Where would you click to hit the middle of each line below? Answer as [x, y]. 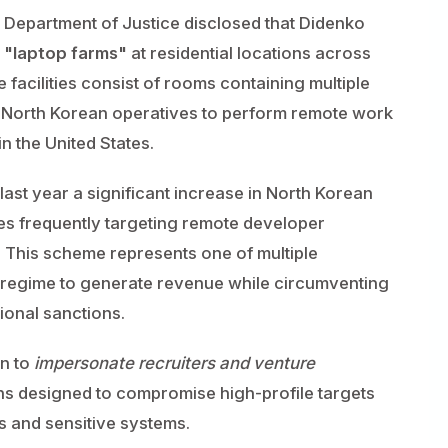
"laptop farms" [65, 53]
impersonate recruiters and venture [174, 363]
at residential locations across [249, 53]
